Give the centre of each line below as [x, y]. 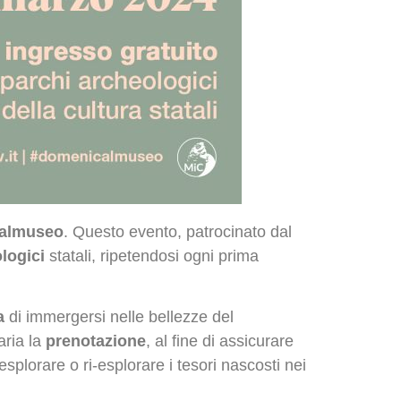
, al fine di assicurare [220, 341]
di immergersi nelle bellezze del [119, 317]
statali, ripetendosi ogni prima [152, 256]
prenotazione [96, 341]
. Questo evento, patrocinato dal [178, 232]
